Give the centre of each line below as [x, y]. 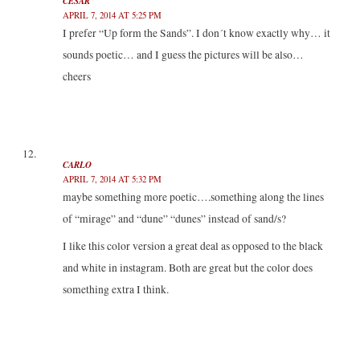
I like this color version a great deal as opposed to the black [192, 245]
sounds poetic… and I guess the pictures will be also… [183, 55]
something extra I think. [115, 289]
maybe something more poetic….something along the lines [193, 196]
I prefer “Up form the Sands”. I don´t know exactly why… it [196, 33]
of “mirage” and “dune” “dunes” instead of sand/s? [174, 218]
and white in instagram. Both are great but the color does [187, 267]
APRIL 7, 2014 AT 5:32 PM [112, 178]
